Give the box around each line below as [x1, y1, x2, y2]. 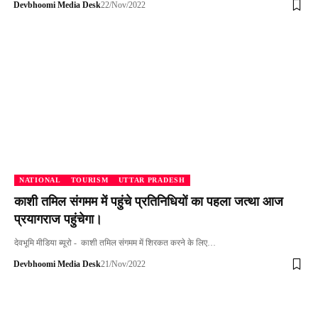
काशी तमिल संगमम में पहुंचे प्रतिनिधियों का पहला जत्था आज [14, 194, 283, 209]
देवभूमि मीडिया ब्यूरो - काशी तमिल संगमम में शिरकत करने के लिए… [14, 238, 216, 248]
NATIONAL [19, 176, 61, 185]
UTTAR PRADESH [118, 176, 185, 185]
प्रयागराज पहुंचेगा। [14, 212, 102, 227]
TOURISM [70, 176, 109, 185]
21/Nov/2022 [100, 259, 146, 270]
